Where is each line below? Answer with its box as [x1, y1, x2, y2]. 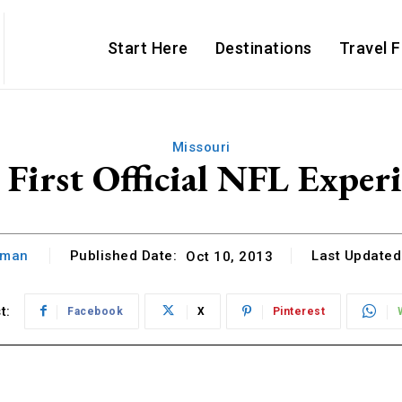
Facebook [67, 304, 124, 318]
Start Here [107, 39, 188, 58]
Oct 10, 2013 [186, 248, 273, 265]
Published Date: [69, 248, 177, 265]
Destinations [214, 39, 312, 58]
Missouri [171, 138, 231, 155]
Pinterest [272, 304, 326, 318]
